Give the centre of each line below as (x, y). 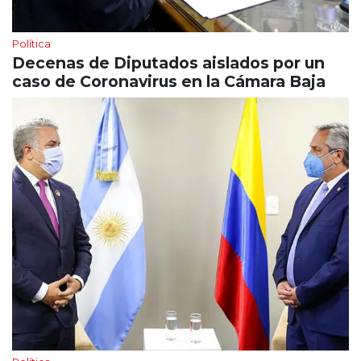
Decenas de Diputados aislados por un (168, 63)
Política (31, 44)
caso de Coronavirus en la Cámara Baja (169, 82)
